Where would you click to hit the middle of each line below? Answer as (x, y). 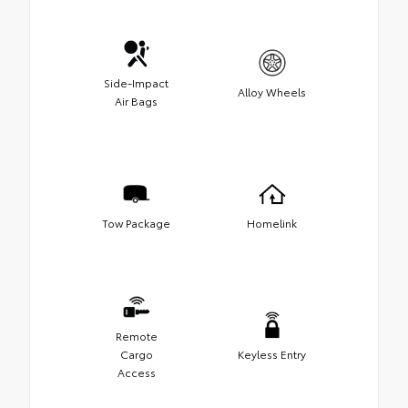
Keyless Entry (272, 354)
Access (136, 372)
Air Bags (136, 101)
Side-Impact (136, 83)
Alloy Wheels (272, 92)
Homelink (272, 223)
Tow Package (136, 223)
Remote (136, 336)
